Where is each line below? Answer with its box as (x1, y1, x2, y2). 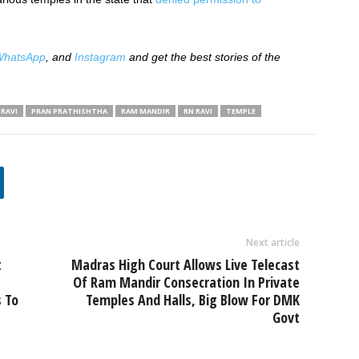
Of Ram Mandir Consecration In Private (72, 272, 300, 292)
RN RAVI (183, 106, 212, 116)
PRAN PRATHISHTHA (30, 106, 107, 116)
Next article (245, 236, 300, 249)
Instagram (74, 50, 126, 63)
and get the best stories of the (125, 50, 280, 63)
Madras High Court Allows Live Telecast (71, 255, 300, 274)
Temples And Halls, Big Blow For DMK (85, 290, 300, 309)
